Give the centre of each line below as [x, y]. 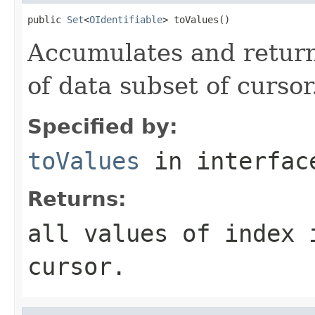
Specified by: [103, 126]
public [47, 19]
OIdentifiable [126, 19]
